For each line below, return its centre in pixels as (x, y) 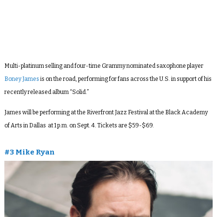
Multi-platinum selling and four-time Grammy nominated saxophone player (104, 66)
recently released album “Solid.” (46, 92)
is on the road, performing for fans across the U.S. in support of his (125, 79)
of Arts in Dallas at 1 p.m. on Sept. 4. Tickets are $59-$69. (79, 125)
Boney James (22, 79)
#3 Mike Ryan (29, 152)
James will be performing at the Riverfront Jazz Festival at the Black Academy (106, 112)
